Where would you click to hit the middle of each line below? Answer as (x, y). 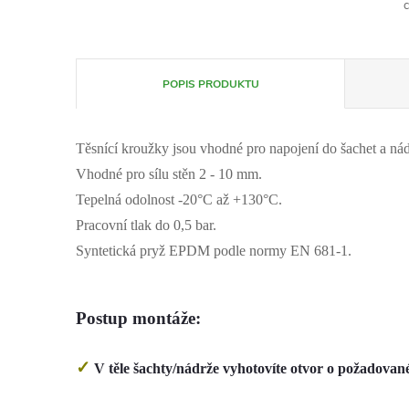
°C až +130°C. (240, 199)
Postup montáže (136, 318)
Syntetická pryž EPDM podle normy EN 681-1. (214, 251)
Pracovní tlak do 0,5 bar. (146, 225)
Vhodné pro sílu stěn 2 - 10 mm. (169, 174)
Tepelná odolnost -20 (136, 199)
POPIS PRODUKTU (210, 84)
